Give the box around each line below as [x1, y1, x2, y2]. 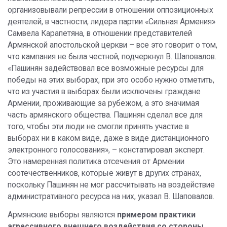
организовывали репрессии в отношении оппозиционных [8, 6, 213, 15]
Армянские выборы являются [8, 210, 117, 220]
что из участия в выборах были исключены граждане [8, 87, 201, 97]
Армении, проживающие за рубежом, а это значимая [8, 99, 199, 108]
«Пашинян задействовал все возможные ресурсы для [8, 64, 204, 73]
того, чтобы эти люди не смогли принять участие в [8, 122, 189, 132]
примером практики [117, 210, 196, 220]
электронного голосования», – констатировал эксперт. [8, 145, 205, 155]
